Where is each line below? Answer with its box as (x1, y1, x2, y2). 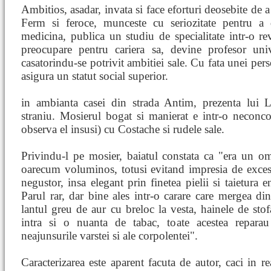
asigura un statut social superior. (21, 70, 168, 82)
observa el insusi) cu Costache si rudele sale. (21, 123, 224, 135)
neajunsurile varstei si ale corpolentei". (21, 229, 198, 242)
